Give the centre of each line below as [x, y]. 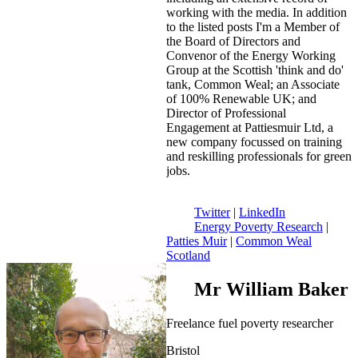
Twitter [212, 212]
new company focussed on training [254, 141]
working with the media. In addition [257, 12]
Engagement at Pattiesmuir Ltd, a [250, 127]
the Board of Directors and [233, 41]
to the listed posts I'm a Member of [253, 26]
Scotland [188, 255]
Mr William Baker [271, 289]
